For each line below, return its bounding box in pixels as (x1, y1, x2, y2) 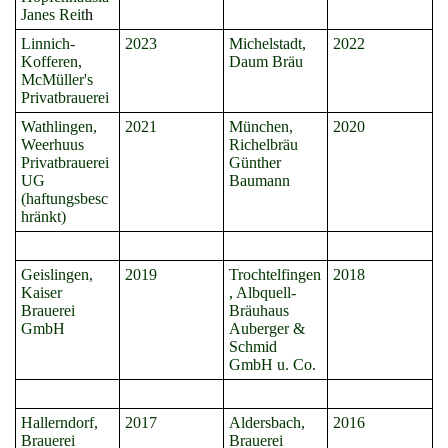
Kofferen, (21, 53, 82, 70)
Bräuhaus (229, 302, 289, 319)
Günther (229, 154, 281, 171)
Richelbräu (229, 136, 298, 153)
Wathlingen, (21, 118, 97, 135)
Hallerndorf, (21, 414, 98, 431)
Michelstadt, (229, 35, 306, 52)
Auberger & (229, 320, 305, 337)
